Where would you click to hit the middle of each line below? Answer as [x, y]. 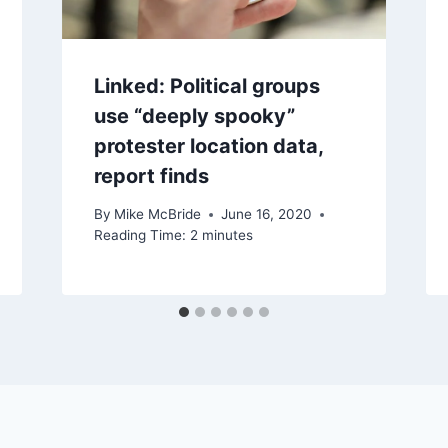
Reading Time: [139, 235]
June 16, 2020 [266, 214]
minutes [227, 235]
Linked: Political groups [206, 85]
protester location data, [208, 145]
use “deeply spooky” [194, 115]
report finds [151, 175]
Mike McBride [157, 214]
